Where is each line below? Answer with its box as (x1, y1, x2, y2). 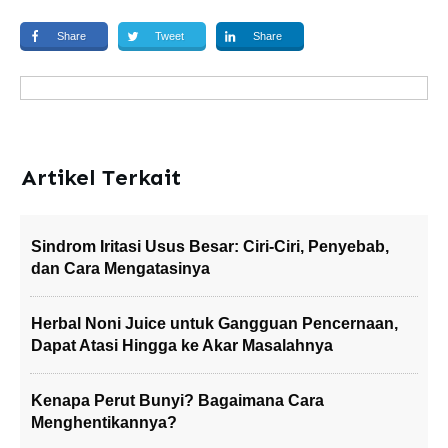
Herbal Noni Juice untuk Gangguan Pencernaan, (31, 315, 398, 332)
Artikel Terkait (21, 164, 181, 191)
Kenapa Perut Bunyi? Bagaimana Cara (31, 392, 324, 409)
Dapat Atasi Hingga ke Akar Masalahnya (31, 337, 333, 354)
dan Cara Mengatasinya (31, 260, 210, 277)
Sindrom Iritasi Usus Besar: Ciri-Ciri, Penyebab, (31, 238, 389, 255)
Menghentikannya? (31, 414, 177, 431)
